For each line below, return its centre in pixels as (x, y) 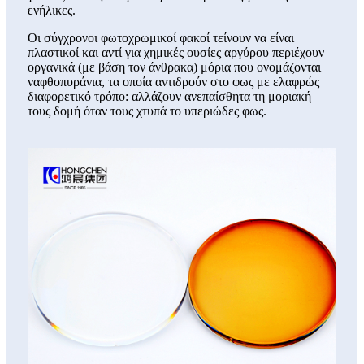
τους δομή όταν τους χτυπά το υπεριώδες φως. (147, 111)
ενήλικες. (52, 11)
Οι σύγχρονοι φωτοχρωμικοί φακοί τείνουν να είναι (161, 38)
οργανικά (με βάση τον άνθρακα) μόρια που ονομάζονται (174, 67)
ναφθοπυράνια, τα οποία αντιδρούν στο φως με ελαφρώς (173, 82)
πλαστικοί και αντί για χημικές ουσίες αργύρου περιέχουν (176, 53)
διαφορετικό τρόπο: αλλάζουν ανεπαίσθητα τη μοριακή (169, 97)
